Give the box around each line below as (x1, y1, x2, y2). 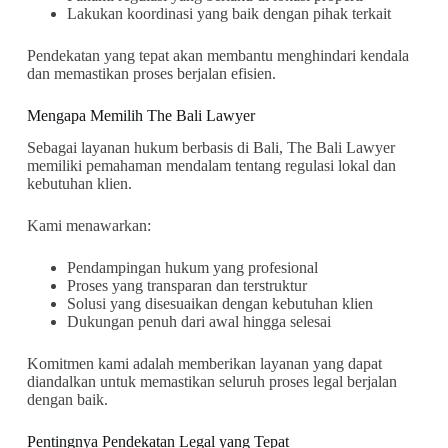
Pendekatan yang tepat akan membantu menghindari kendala (26, 46, 409, 64)
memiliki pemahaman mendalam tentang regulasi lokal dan (26, 157, 396, 175)
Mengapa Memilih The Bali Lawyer (26, 106, 255, 124)
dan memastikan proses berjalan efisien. (26, 64, 276, 82)
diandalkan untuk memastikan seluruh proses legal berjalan (26, 373, 397, 391)
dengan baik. (26, 391, 108, 409)
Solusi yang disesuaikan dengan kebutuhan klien (66, 295, 373, 313)
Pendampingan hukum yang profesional (66, 259, 318, 277)
